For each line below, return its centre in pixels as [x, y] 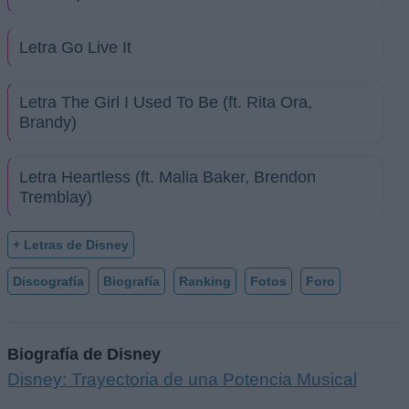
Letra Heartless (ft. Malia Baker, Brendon [168, 177]
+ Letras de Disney [71, 244]
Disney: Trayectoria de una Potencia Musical [182, 380]
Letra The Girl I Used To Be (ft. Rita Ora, [166, 102]
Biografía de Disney [84, 354]
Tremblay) [56, 197]
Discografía [48, 281]
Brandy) [48, 122]
